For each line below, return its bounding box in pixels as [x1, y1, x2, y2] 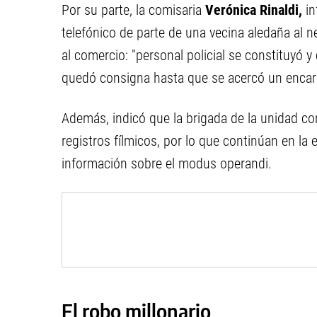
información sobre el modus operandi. [62, 155, 272, 172]
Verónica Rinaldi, [205, 1, 302, 18]
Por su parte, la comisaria [62, 1, 205, 18]
